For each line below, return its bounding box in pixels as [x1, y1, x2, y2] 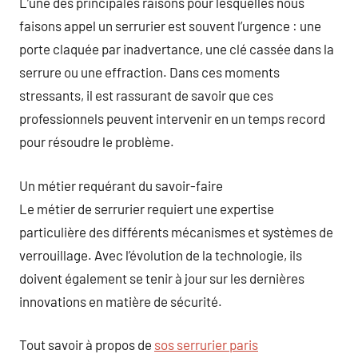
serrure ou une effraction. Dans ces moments [19, 64, 280, 80]
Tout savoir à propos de [19, 336, 154, 352]
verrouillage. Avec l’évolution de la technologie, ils [19, 246, 302, 263]
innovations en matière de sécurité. [19, 292, 222, 309]
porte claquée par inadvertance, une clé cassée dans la [19, 41, 334, 57]
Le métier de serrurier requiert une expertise [19, 200, 274, 217]
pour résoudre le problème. [19, 133, 174, 149]
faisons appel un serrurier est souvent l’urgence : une [19, 18, 321, 34]
